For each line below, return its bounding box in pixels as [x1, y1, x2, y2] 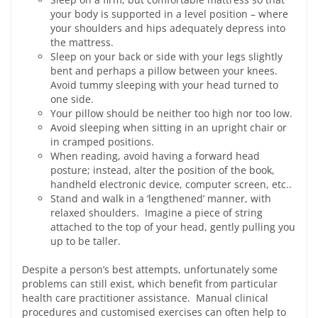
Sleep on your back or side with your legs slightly [50, 50, 283, 63]
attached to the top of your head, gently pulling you [50, 220, 295, 234]
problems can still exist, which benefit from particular [22, 277, 278, 290]
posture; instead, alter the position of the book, [50, 163, 275, 177]
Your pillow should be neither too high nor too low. [50, 106, 292, 120]
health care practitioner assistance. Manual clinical [22, 291, 268, 305]
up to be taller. [50, 234, 121, 248]
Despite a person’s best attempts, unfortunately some [22, 263, 278, 276]
